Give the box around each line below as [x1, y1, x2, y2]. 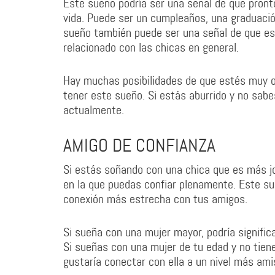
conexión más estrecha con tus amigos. [63, 191, 247, 207]
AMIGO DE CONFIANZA [63, 134, 215, 157]
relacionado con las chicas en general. [63, 39, 239, 55]
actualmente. [63, 102, 124, 118]
